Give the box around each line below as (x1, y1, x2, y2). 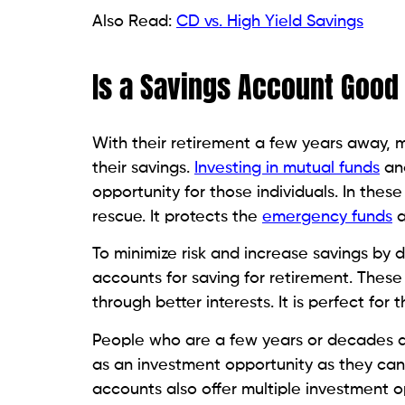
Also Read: (92, 13, 176, 30)
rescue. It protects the (92, 208, 262, 225)
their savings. (92, 159, 194, 176)
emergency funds (262, 208, 392, 225)
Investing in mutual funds (194, 159, 380, 176)
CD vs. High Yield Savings (176, 13, 363, 30)
